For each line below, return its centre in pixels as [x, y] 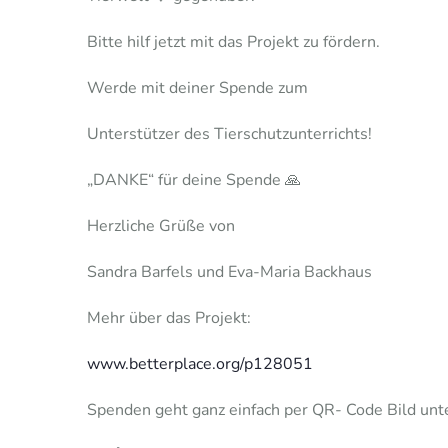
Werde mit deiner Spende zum [197, 88]
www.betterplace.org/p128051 [200, 364]
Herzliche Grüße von [161, 226]
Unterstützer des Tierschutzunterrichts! [229, 134]
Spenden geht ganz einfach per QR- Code [235, 410]
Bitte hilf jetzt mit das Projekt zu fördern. [233, 42]
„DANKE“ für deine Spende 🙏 [194, 180]
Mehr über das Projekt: [169, 318]
